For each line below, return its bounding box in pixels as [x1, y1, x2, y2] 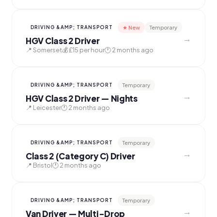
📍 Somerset [26, 46, 62, 54]
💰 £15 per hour [62, 46, 105, 54]
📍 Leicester [26, 104, 61, 111]
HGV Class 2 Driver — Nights [26, 93, 138, 104]
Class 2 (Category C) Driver [26, 151, 135, 161]
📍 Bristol [26, 161, 52, 169]
